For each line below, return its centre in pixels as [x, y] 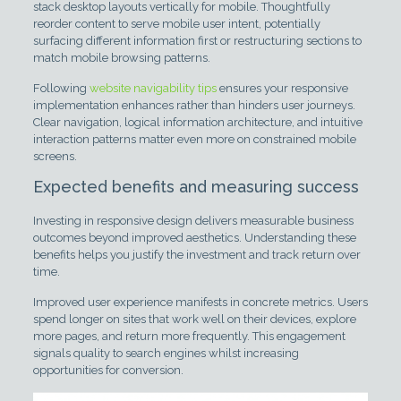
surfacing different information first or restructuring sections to [197, 40]
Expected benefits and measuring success [196, 186]
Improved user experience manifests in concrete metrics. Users [200, 302]
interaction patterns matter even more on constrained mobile [194, 139]
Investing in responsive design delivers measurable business [193, 220]
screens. [55, 156]
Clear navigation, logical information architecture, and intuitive [197, 122]
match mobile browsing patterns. [121, 57]
